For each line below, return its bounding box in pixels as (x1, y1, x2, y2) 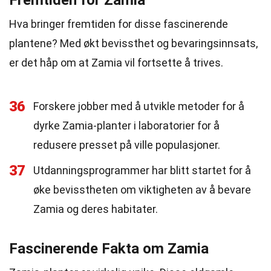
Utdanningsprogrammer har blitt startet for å (33, 164, 251, 177)
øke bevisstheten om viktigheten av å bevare (33, 183, 251, 196)
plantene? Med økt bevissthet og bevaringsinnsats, (9, 37, 258, 50)
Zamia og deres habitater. (33, 203, 158, 215)
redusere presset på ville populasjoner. (33, 139, 220, 151)
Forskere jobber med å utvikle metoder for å (33, 100, 244, 113)
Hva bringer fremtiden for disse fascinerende (9, 18, 228, 30)
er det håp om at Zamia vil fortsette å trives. (9, 56, 223, 69)
